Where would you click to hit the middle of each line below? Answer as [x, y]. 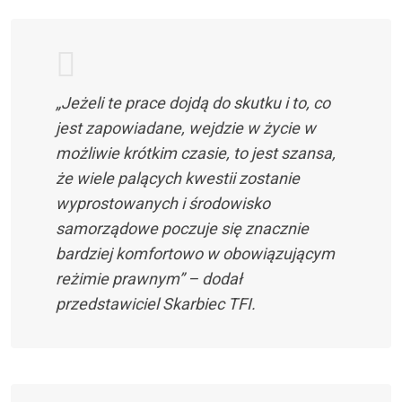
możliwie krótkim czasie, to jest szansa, [196, 153]
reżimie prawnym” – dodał [149, 278]
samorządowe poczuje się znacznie [182, 228]
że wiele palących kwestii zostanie [178, 178]
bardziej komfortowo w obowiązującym [195, 253]
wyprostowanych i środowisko [163, 203]
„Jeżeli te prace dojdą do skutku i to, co [193, 102]
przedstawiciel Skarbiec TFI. [156, 303]
